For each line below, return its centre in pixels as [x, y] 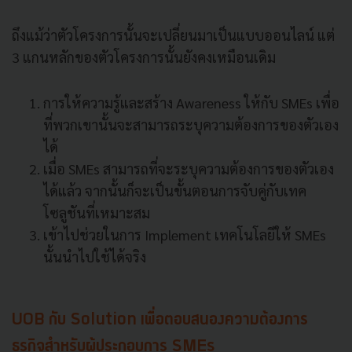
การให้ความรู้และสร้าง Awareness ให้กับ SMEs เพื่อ [191, 102]
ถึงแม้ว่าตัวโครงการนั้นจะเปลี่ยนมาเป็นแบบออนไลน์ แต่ [173, 35]
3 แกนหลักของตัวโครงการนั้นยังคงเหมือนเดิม [144, 57]
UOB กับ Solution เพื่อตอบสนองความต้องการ [160, 320]
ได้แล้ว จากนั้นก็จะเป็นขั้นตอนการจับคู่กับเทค [175, 190]
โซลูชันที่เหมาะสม [97, 212]
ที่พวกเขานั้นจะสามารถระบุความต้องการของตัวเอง [191, 124]
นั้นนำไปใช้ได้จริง [95, 256]
